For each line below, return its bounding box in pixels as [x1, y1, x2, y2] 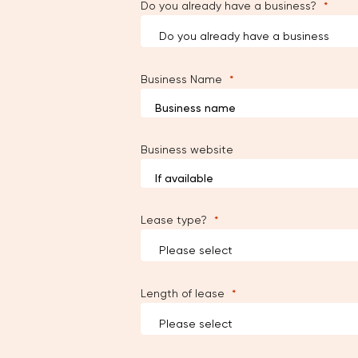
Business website [141, 143, 233, 156]
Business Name [141, 73, 222, 86]
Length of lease [141, 287, 225, 300]
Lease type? [141, 213, 207, 226]
